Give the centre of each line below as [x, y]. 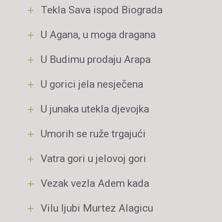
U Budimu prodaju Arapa [96, 59]
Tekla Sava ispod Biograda [102, 10]
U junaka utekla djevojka [95, 109]
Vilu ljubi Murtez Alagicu [97, 208]
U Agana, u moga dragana [98, 35]
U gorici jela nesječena [92, 84]
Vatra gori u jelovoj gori [93, 159]
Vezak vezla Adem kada [95, 183]
